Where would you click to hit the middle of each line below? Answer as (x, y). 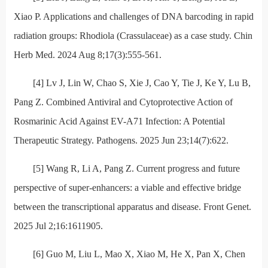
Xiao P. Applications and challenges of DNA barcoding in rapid (133, 17)
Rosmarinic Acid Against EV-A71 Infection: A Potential (119, 121)
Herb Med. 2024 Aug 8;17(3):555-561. (87, 55)
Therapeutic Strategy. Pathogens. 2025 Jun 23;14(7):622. (121, 141)
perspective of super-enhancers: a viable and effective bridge (127, 188)
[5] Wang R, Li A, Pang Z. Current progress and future (136, 169)
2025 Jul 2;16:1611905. (58, 226)
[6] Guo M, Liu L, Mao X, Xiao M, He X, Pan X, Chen (139, 254)
